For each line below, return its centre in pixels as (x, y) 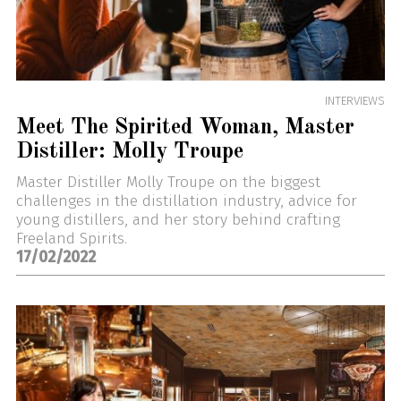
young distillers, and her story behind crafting (178, 219)
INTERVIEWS (355, 101)
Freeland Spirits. (71, 238)
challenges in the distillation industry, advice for (186, 200)
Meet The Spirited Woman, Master (185, 127)
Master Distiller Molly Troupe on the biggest (168, 182)
